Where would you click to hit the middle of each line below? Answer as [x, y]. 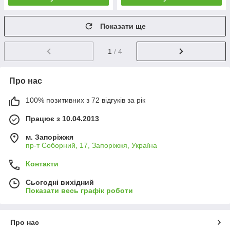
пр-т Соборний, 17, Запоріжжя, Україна [91, 146]
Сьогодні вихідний [60, 183]
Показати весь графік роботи [79, 191]
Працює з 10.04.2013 [62, 119]
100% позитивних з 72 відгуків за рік [85, 100]
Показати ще [123, 26]
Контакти [42, 164]
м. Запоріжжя [50, 137]
